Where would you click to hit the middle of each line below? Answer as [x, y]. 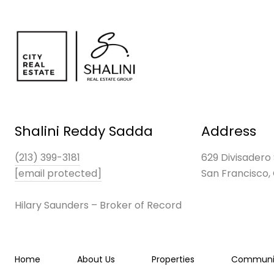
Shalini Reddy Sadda [84, 131]
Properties [173, 260]
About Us [96, 260]
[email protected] [58, 174]
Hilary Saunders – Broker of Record [98, 206]
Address [229, 131]
